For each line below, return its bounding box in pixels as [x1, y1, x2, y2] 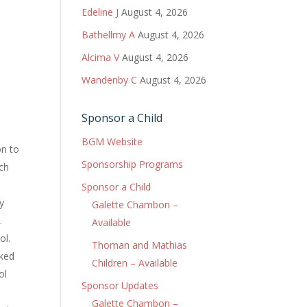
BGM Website [82, 135, 143, 148]
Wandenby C [82, 73, 138, 86]
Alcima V [82, 51, 120, 64]
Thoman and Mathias [92, 238, 188, 251]
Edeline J [82, 5, 119, 19]
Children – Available [92, 256, 178, 269]
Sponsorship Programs [82, 158, 184, 171]
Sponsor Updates [82, 279, 159, 292]
